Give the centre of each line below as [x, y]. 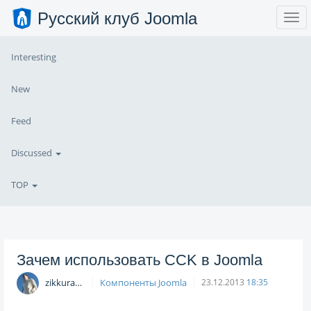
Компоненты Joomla [143, 282]
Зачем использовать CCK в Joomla [140, 260]
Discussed [33, 153]
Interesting [34, 57]
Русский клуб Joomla [117, 18]
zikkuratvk [60, 282]
